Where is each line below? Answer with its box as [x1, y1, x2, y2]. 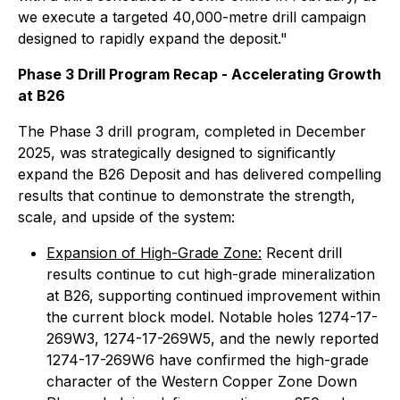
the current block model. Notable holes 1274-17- [46, 308, 378, 326]
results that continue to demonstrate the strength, [18, 187, 355, 204]
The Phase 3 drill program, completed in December [18, 122, 366, 140]
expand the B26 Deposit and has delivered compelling [18, 165, 381, 183]
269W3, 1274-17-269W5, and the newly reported [46, 329, 379, 347]
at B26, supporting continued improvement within [46, 287, 380, 304]
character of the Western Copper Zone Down [46, 372, 357, 390]
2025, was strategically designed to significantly [18, 144, 336, 162]
